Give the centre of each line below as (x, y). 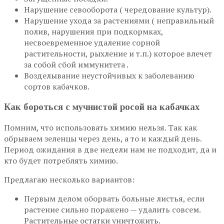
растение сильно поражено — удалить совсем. (112, 209)
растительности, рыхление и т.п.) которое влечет (118, 54)
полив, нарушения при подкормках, (93, 32)
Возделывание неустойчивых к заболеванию (109, 76)
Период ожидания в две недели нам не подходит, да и (110, 149)
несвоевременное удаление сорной (92, 43)
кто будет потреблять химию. (61, 160)
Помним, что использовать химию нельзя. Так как (100, 127)
